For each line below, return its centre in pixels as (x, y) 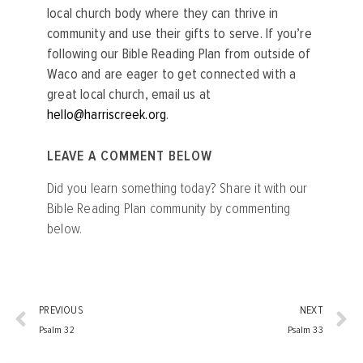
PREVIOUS (61, 310)
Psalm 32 (57, 330)
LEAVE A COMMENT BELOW (130, 156)
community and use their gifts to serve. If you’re (179, 34)
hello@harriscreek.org (107, 115)
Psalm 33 (305, 330)
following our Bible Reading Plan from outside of (179, 54)
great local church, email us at (129, 94)
